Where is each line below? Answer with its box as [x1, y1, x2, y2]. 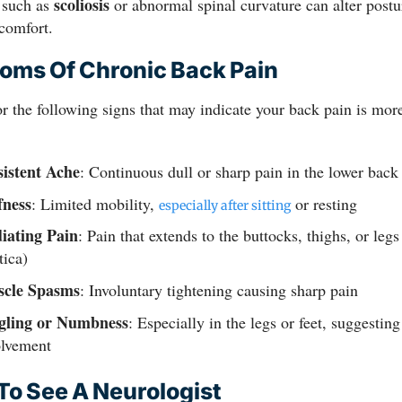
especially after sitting [158, 197, 291, 214]
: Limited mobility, [31, 192, 159, 214]
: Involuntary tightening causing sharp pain [79, 279, 358, 301]
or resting [290, 192, 357, 214]
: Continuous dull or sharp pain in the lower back [79, 160, 398, 182]
